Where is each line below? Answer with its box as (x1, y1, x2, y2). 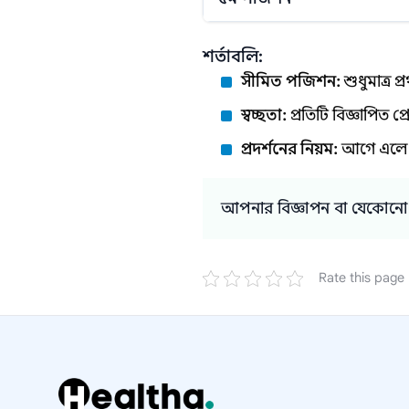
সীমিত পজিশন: (241, 72, 344, 91)
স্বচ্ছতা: (241, 106, 290, 125)
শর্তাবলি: (203, 47, 263, 67)
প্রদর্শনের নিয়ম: (241, 140, 341, 159)
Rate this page (319, 269, 404, 286)
